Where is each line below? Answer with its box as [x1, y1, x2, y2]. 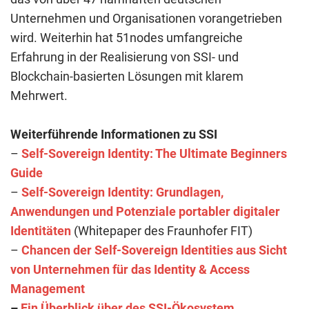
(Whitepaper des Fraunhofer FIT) [71, 223, 252, 238]
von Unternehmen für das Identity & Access [10, 261, 250, 277]
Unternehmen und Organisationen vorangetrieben [10, 10, 282, 26]
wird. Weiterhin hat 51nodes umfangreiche [10, 30, 243, 45]
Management [10, 281, 85, 296]
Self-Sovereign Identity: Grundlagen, [21, 184, 223, 199]
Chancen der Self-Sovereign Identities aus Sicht [21, 242, 287, 257]
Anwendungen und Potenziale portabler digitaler [10, 203, 280, 219]
